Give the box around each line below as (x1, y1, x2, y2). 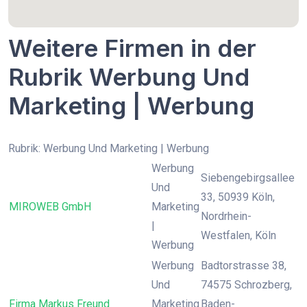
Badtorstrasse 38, (201, 259, 286, 272)
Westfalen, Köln (201, 229, 276, 242)
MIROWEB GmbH (9, 200, 91, 213)
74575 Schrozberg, (201, 278, 292, 291)
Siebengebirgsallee (201, 171, 295, 184)
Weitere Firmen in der (8, 34, 256, 62)
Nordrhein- (201, 210, 251, 223)
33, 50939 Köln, (201, 191, 275, 204)
